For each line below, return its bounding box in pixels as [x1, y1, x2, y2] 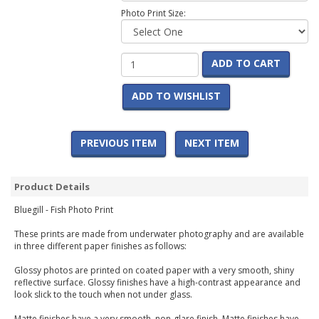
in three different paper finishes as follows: [14, 240, 187, 253]
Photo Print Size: [120, 7, 186, 20]
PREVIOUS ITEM [80, 136, 157, 150]
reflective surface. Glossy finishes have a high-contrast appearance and [14, 276, 300, 289]
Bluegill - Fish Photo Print [14, 204, 115, 216]
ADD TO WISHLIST [131, 89, 221, 103]
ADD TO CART [211, 56, 281, 70]
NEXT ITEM [184, 136, 239, 150]
